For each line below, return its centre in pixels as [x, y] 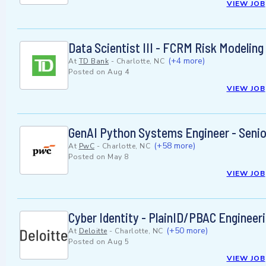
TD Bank [94, 61]
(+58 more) [174, 146]
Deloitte [93, 231]
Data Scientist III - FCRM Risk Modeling [166, 48]
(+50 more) [187, 231]
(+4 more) [186, 61]
